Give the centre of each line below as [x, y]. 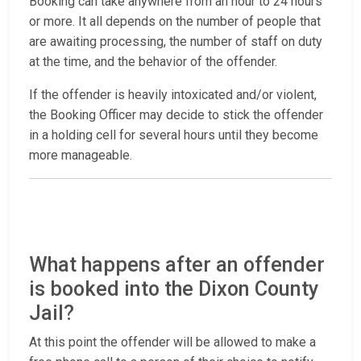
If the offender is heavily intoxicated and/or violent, [173, 95]
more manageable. [81, 156]
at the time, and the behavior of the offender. [153, 62]
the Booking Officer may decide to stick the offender [176, 115]
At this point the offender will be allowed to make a [172, 342]
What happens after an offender [177, 265]
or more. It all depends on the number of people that [175, 22]
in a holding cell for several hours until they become [174, 135]
